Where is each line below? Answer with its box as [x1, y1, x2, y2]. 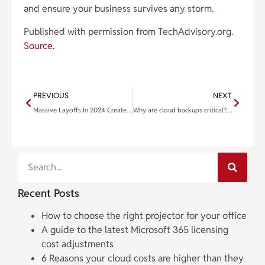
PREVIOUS [33, 90, 69, 101]
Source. [24, 39, 54, 52]
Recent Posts [18, 186, 79, 200]
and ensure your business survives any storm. [24, 2, 214, 15]
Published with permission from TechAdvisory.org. [24, 25, 233, 38]
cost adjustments [41, 237, 114, 250]
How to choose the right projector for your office [41, 209, 247, 222]
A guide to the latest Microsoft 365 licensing [41, 223, 228, 236]
